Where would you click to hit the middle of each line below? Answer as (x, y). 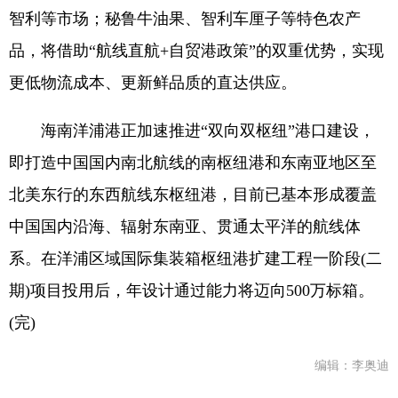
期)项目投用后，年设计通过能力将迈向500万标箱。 (191, 291)
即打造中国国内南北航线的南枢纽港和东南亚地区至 (193, 163)
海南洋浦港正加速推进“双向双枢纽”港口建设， (192, 131)
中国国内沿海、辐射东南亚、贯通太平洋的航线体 (185, 227)
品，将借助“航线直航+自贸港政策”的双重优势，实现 (196, 51)
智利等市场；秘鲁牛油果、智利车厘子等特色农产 (185, 19)
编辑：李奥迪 (352, 366)
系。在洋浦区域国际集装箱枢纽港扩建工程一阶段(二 (195, 259)
